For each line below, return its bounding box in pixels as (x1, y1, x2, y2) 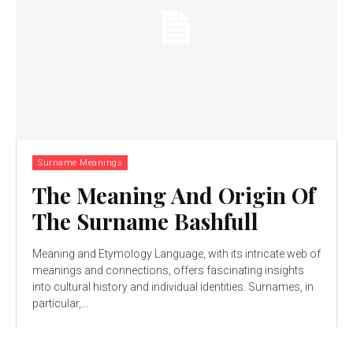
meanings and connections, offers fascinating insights (32, 263, 304, 277)
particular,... (32, 296, 88, 310)
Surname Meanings (38, 157, 122, 168)
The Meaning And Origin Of (32, 180, 315, 210)
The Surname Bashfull (32, 206, 258, 236)
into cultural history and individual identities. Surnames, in (32, 280, 248, 293)
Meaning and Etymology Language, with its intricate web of (32, 247, 321, 260)
